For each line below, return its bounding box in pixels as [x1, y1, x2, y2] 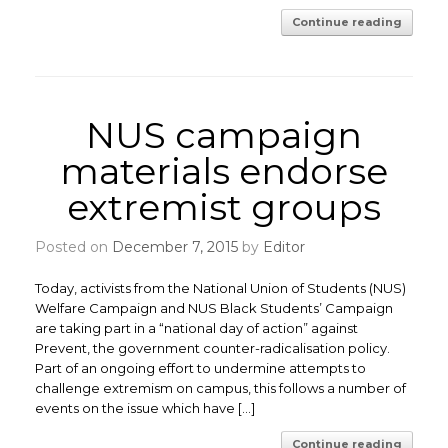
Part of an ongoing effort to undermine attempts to [35, 360, 366, 376]
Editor [263, 238, 305, 256]
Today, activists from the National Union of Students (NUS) [35, 280, 406, 296]
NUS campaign [86, 113, 362, 157]
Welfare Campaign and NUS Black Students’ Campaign [35, 300, 393, 316]
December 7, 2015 [112, 238, 238, 256]
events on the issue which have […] [35, 400, 255, 416]
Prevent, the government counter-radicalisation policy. [35, 340, 390, 356]
